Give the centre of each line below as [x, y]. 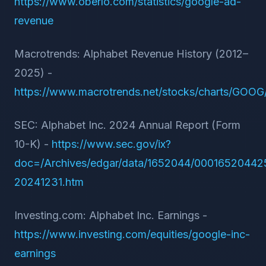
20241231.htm [49, 182]
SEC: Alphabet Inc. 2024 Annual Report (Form [127, 125]
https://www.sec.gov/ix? [111, 144]
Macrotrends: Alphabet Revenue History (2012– [131, 54]
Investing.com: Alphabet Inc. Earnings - [111, 215]
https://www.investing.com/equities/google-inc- [132, 234]
